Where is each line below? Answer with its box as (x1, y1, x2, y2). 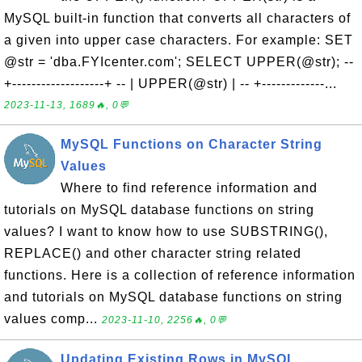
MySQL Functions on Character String (61, 137, 322, 151)
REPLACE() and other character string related (4, 246, 301, 260)
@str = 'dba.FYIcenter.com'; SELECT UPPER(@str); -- (4, 55, 354, 69)
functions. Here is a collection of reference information (4, 268, 356, 282)
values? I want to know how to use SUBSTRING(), (4, 225, 328, 238)
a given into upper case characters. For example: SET (4, 33, 353, 47)
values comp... (4, 312, 102, 326)
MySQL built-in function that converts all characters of (4, 11, 351, 25)
